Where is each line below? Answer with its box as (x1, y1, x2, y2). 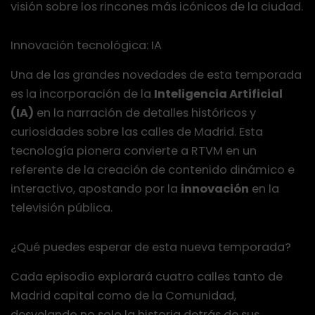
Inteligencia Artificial (154, 86, 283, 103)
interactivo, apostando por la (11, 181, 181, 198)
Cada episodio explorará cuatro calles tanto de (11, 268, 283, 285)
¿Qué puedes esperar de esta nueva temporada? (11, 239, 291, 255)
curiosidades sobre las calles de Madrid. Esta (11, 124, 263, 141)
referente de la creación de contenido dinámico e (11, 162, 295, 179)
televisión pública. (11, 200, 112, 217)
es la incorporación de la (11, 86, 154, 103)
